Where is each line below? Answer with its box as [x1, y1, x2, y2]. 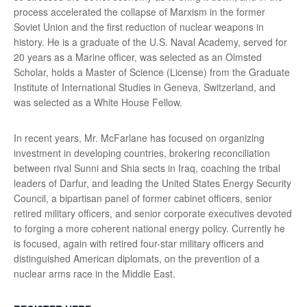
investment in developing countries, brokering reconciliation [14, 145, 270, 160]
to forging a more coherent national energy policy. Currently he [14, 221, 285, 235]
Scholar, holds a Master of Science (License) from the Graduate [14, 64, 290, 79]
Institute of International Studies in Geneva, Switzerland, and [14, 79, 275, 94]
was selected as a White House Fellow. [14, 95, 182, 109]
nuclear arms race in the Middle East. [14, 266, 175, 280]
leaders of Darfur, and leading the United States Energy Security [14, 175, 291, 190]
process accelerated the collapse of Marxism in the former [14, 4, 265, 19]
